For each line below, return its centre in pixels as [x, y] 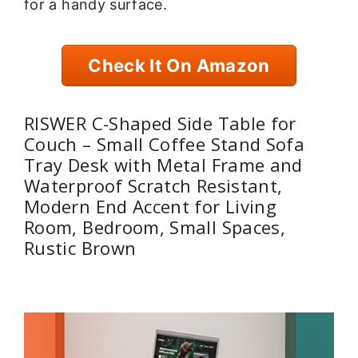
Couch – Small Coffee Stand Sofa [165, 143]
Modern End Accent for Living [151, 206]
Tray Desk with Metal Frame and [163, 164]
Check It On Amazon [179, 66]
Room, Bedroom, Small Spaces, [155, 227]
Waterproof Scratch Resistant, [153, 185]
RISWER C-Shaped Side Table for [160, 123]
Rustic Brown [80, 247]
